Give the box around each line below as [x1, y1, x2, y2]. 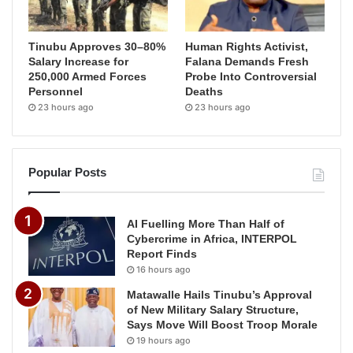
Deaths [185, 84, 224, 98]
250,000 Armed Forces [28, 69, 147, 83]
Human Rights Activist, [185, 39, 309, 53]
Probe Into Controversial [185, 69, 318, 83]
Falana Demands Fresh [185, 54, 310, 68]
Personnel [28, 84, 83, 98]
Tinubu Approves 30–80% [28, 39, 165, 53]
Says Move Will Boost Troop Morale [127, 318, 318, 331]
